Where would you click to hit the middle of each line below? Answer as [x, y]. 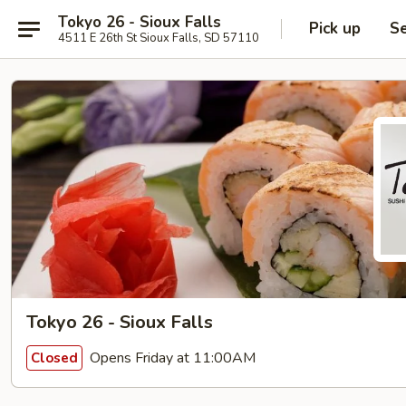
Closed [54, 358]
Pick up [335, 29]
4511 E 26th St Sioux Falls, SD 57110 [159, 38]
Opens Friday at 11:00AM [171, 358]
